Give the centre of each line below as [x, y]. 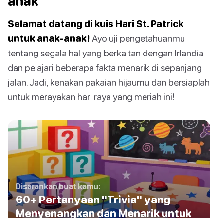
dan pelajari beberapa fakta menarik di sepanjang [105, 68]
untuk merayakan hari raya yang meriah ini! [91, 97]
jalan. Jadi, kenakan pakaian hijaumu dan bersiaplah [109, 82]
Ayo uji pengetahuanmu [137, 38]
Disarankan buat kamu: [58, 186]
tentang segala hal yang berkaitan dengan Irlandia [106, 53]
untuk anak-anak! [49, 38]
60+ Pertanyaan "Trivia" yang [93, 199]
